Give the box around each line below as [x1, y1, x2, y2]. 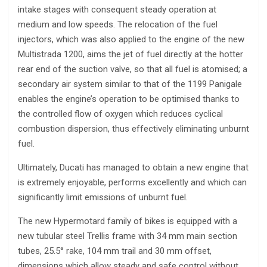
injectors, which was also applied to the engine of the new [18, 34, 244, 45]
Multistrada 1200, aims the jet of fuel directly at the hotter [18, 49, 243, 60]
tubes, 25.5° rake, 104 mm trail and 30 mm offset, [18, 246, 212, 257]
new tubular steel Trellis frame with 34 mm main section [18, 231, 237, 242]
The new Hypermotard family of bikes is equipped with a [18, 216, 237, 227]
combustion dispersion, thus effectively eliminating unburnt [18, 123, 249, 135]
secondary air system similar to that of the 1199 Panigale [18, 79, 242, 90]
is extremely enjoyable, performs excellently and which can [18, 177, 247, 188]
